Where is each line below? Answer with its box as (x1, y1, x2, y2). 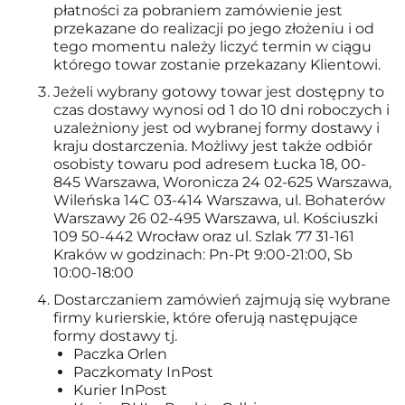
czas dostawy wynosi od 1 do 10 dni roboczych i (53, 101, 390, 118)
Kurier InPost (73, 381, 167, 399)
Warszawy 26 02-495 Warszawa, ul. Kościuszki (53, 210, 378, 227)
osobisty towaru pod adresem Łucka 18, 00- (53, 155, 366, 173)
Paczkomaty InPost (73, 363, 213, 381)
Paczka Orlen (73, 345, 167, 363)
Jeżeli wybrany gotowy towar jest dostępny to (53, 83, 384, 100)
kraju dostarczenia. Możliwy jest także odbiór (53, 137, 372, 155)
